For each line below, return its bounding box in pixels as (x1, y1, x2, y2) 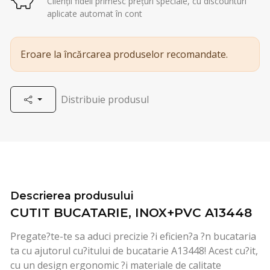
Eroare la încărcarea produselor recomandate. (20, 47, 228, 61)
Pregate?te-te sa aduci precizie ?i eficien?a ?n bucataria (10, 230, 256, 243)
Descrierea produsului (10, 189, 133, 202)
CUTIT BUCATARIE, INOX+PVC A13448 (10, 205, 252, 221)
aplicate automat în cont (46, 7, 142, 19)
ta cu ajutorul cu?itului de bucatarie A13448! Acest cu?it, (10, 244, 258, 258)
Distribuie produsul (61, 93, 149, 107)
